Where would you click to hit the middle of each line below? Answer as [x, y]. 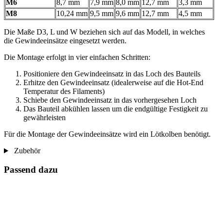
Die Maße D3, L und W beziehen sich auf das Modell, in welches [104, 32]
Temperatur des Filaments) [64, 91]
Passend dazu [31, 169]
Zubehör [26, 151]
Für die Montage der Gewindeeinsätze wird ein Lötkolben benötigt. [107, 134]
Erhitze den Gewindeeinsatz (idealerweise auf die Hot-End [113, 83]
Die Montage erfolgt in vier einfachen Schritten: [77, 57]
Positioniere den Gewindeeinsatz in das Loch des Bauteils [112, 74]
